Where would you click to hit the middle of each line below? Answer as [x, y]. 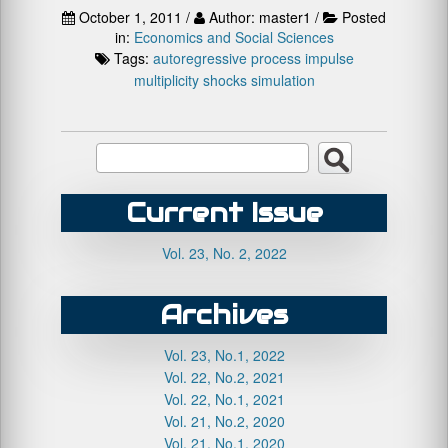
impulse [329, 58]
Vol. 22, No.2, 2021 [224, 377]
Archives [224, 314]
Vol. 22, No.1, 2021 [224, 399]
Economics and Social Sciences [233, 37]
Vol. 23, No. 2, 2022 [224, 253]
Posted [364, 17]
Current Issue [224, 212]
